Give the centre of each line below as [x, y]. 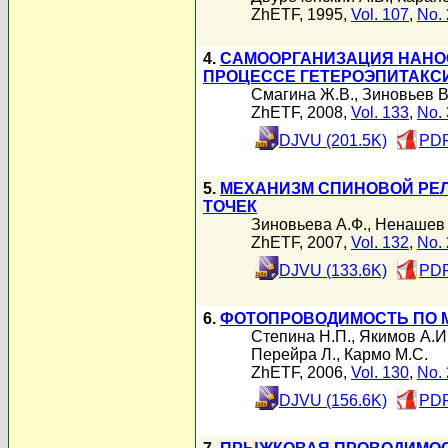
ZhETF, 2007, [301, 242]
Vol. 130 [380, 372]
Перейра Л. [293, 354]
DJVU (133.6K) [333, 270]
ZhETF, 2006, [301, 372]
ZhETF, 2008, [301, 112]
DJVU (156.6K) [333, 400]
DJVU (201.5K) [333, 140]
